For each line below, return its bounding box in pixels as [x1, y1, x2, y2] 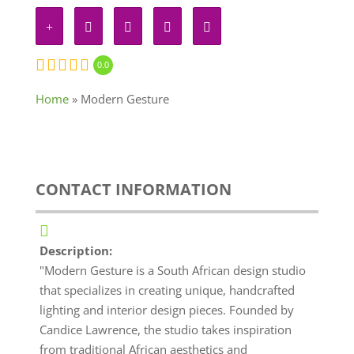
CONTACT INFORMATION [35, 179, 232, 200]
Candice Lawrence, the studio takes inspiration [39, 322, 292, 337]
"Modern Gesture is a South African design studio [39, 262, 306, 278]
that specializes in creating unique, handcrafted [39, 282, 295, 298]
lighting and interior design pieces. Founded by [39, 302, 294, 318]
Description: [39, 243, 112, 258]
